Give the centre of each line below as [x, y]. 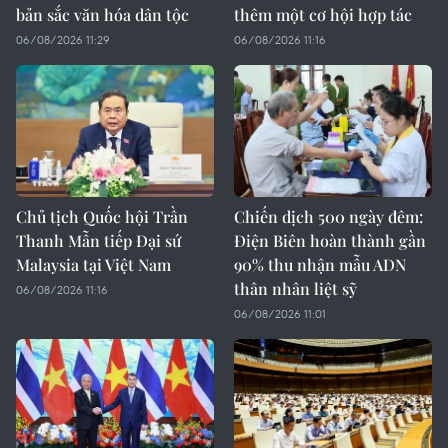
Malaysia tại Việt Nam [93, 264]
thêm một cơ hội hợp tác [323, 14]
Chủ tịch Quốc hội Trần [102, 216]
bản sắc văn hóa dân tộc [102, 14]
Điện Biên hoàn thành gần [330, 240]
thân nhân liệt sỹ [295, 288]
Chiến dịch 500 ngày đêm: [328, 216]
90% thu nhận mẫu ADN [320, 264]
